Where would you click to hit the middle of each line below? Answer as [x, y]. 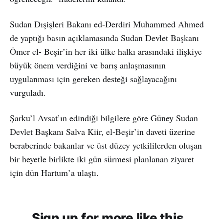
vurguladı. [28, 92]
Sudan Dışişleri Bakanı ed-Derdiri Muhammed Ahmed [107, 24]
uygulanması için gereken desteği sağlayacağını [93, 78]
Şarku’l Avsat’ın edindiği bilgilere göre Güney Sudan [104, 118]
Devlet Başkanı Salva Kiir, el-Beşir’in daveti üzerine [102, 131]
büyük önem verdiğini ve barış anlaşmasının [88, 65]
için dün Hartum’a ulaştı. [54, 172]
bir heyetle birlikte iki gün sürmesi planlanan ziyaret [102, 159]
